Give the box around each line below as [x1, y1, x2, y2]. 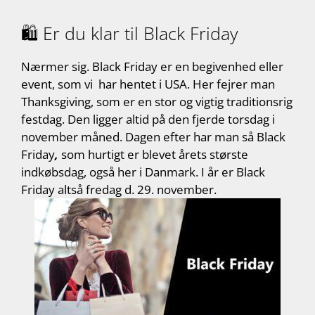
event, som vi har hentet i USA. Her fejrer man [21, 76, 275, 93]
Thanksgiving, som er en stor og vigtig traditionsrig [21, 94, 292, 110]
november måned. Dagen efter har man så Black [21, 129, 285, 146]
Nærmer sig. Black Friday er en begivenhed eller [21, 58, 283, 75]
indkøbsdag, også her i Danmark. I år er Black [21, 164, 265, 181]
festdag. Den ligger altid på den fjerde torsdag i [21, 111, 275, 128]
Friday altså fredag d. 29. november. [21, 181, 217, 198]
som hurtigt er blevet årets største [61, 146, 248, 163]
